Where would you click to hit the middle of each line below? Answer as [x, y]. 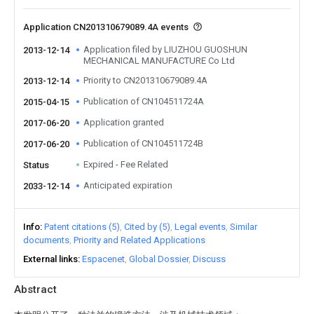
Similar [244, 227]
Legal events [200, 227]
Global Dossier [159, 259]
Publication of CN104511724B [143, 143]
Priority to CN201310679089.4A [145, 80]
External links [50, 259]
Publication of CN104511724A [144, 101]
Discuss [209, 259]
